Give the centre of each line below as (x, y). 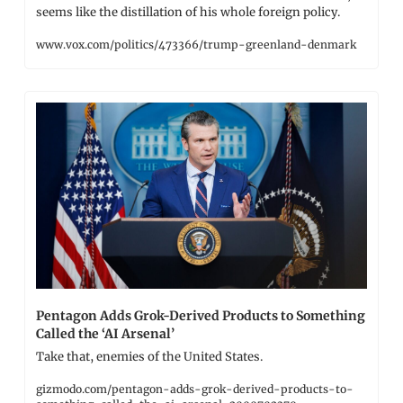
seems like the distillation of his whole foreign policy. (188, 13)
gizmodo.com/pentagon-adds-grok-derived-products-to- (195, 390)
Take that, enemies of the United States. (149, 357)
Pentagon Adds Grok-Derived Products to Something (201, 316)
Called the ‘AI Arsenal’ (105, 334)
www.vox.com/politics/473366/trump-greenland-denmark (196, 45)
